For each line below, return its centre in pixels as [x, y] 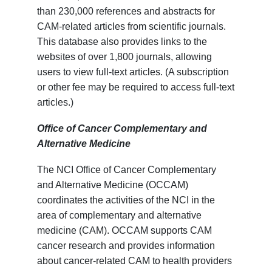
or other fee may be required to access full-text [136, 87]
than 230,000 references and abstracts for [126, 12]
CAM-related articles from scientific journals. [132, 27]
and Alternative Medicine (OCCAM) [113, 185]
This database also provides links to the [122, 42]
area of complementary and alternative [120, 216]
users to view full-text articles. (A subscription [133, 72]
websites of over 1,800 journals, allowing [125, 57]
